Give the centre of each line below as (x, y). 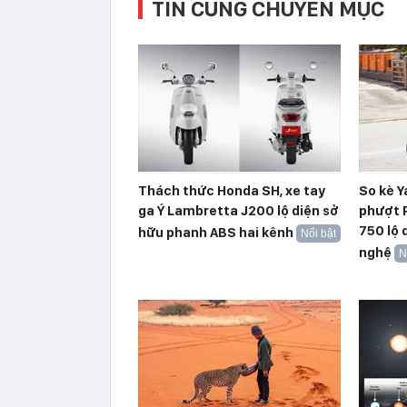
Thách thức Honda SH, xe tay (232, 190)
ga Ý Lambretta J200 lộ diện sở (238, 210)
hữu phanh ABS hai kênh (216, 232)
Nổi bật (318, 233)
